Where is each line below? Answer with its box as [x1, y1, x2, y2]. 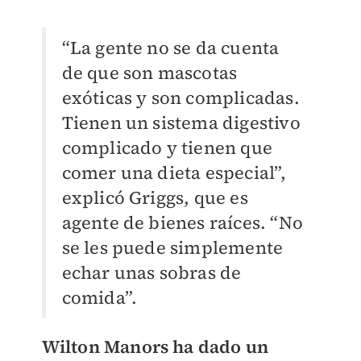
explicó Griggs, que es [61, 185, 248, 210]
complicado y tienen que [61, 135, 273, 160]
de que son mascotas [61, 60, 238, 85]
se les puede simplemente [61, 235, 284, 260]
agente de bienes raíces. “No [61, 210, 304, 235]
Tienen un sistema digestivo [61, 110, 301, 135]
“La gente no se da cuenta [61, 35, 280, 60]
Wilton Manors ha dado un [41, 334, 269, 359]
